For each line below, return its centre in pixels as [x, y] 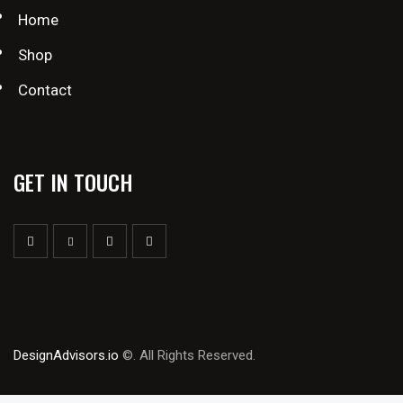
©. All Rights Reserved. [187, 356]
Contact [45, 90]
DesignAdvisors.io [66, 356]
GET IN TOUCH [73, 182]
